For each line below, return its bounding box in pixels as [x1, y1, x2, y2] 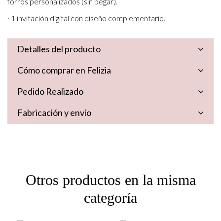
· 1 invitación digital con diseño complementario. [7, 13, 165, 23]
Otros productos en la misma [25, 171, 196, 188]
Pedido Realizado [17, 86, 83, 97]
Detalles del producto [17, 43, 101, 54]
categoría [84, 189, 137, 206]
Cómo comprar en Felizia [17, 65, 111, 75]
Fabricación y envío [17, 107, 91, 118]
